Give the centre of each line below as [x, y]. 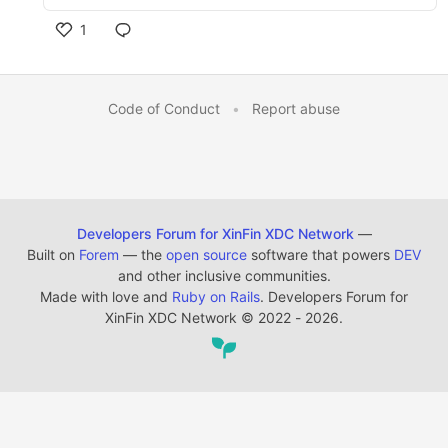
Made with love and [106, 296]
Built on [53, 254]
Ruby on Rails [216, 296]
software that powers [320, 254]
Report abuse [296, 108]
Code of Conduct [164, 108]
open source [206, 254]
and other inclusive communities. [224, 275]
